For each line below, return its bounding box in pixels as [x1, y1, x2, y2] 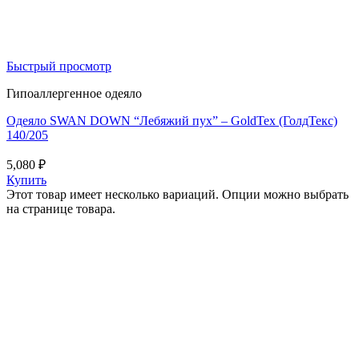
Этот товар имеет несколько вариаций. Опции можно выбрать [6, 188, 349, 202]
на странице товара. [6, 202, 115, 216]
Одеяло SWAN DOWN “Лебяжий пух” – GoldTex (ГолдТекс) [6, 114, 337, 128]
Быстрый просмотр [6, 59, 111, 74]
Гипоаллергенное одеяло [6, 87, 142, 101]
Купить [6, 173, 46, 188]
